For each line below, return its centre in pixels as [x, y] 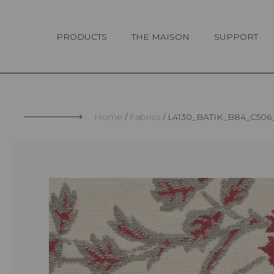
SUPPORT [236, 36]
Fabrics [145, 117]
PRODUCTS [82, 36]
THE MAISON [161, 36]
